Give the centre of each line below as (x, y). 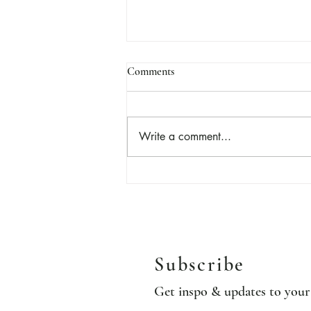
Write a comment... (185, 137)
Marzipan (167, 119)
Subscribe (200, 265)
